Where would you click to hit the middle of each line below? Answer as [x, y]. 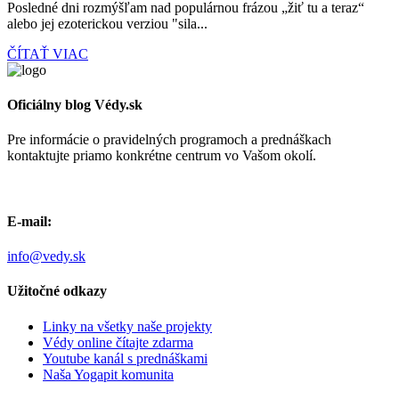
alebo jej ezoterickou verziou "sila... [107, 23]
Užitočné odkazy [57, 291]
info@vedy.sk [46, 256]
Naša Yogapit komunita [108, 374]
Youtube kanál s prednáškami [125, 358]
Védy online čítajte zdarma [118, 342]
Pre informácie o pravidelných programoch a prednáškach [169, 140]
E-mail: [29, 221]
